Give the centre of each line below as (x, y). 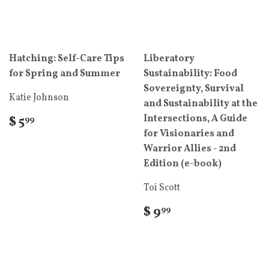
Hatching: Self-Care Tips (67, 59)
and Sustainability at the (201, 104)
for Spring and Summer (65, 74)
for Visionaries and (189, 134)
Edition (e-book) (183, 164)
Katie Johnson (39, 98)
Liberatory (169, 59)
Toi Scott (162, 188)
